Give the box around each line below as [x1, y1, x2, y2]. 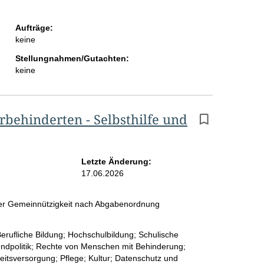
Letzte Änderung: [81, 157, 151, 167]
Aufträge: [15, 23, 53, 33]
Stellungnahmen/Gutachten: [15, 54, 129, 64]
